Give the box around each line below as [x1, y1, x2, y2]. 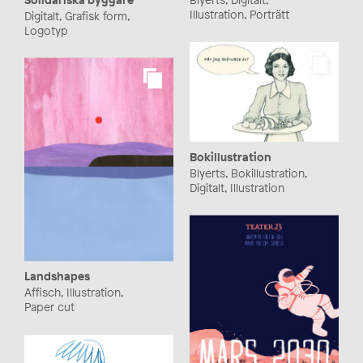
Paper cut [24, 299, 75, 315]
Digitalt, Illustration [190, 179, 284, 195]
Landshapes [24, 268, 90, 284]
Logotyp [24, 22, 68, 38]
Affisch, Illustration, [24, 284, 123, 301]
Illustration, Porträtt [190, 6, 289, 22]
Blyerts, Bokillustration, [190, 164, 307, 181]
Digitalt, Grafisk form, [24, 7, 130, 23]
